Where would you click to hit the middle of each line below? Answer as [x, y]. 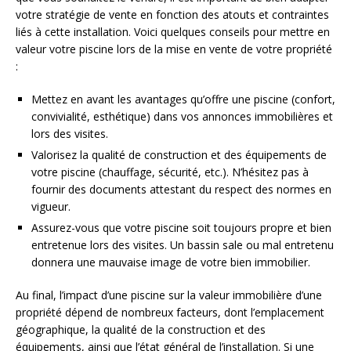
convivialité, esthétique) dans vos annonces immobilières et [182, 116]
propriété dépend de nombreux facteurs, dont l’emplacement [170, 312]
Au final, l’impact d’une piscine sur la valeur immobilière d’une [169, 295]
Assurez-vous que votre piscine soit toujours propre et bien [181, 227]
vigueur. [51, 206]
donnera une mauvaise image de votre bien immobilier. [171, 262]
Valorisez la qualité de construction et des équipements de [179, 154]
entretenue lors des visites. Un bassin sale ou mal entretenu [183, 244]
